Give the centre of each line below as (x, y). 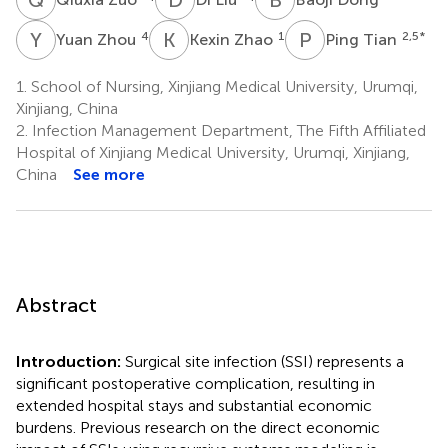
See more (109, 174)
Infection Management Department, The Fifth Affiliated (227, 130)
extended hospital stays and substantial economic (194, 405)
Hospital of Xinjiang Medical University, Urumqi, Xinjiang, (213, 152)
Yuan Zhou (98, 39)
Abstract (56, 304)
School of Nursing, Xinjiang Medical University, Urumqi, (222, 86)
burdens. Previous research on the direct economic (198, 427)
